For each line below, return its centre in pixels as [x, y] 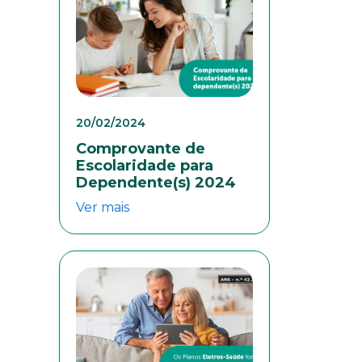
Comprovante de [141, 149]
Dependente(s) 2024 [156, 183]
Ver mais [103, 208]
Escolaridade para [145, 166]
